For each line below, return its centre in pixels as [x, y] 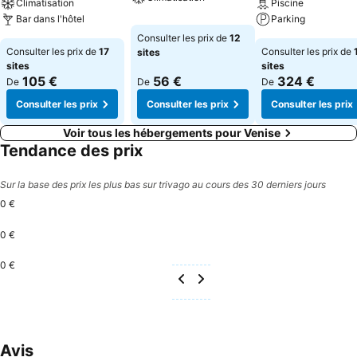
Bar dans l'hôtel [50, 19]
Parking [288, 19]
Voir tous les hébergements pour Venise [171, 133]
